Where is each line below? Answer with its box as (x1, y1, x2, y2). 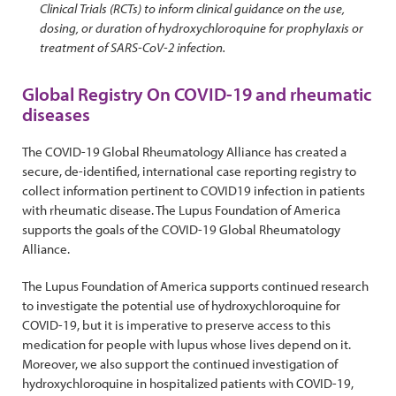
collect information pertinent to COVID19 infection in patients (22, 182, 365, 199)
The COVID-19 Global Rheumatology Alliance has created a (22, 143, 346, 160)
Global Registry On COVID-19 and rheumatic (22, 82, 371, 105)
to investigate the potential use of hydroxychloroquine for (22, 297, 340, 314)
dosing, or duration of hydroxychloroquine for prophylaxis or (40, 19, 363, 36)
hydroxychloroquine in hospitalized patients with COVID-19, (22, 375, 354, 392)
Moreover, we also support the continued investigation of (22, 355, 338, 372)
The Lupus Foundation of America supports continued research (22, 278, 369, 294)
